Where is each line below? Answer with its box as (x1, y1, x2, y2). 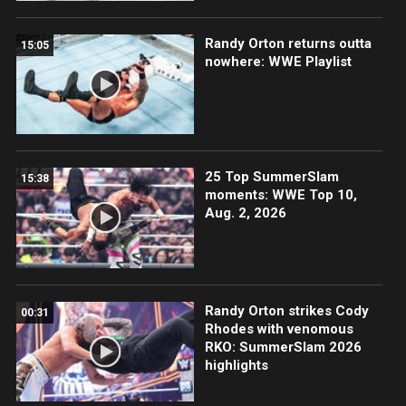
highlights (204, 356, 268, 373)
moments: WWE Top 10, (204, 187, 357, 204)
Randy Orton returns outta (204, 35, 372, 53)
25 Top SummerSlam (204, 169, 339, 186)
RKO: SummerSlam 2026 (204, 338, 362, 355)
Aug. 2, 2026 (204, 205, 286, 222)
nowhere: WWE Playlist (204, 53, 352, 71)
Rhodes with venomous (204, 320, 353, 337)
